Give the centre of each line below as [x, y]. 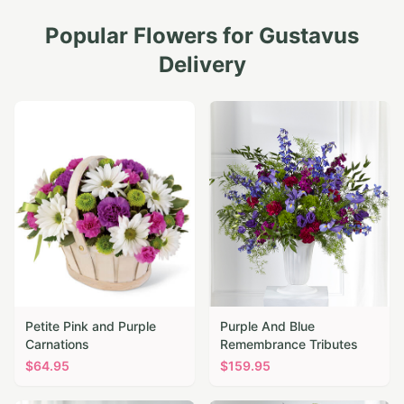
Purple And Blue [267, 326]
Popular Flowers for [152, 35]
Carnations [57, 344]
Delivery [202, 64]
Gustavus [309, 35]
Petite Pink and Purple [91, 326]
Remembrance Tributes [289, 344]
